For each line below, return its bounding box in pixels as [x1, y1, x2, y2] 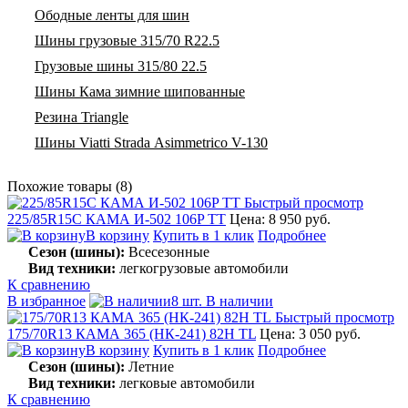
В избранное [7, 292, 86, 309]
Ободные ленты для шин [35, 6, 189, 23]
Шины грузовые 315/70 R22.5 [35, 32, 219, 48]
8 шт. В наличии [171, 292, 273, 309]
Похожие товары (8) [7, 178, 132, 194]
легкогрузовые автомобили [116, 260, 289, 276]
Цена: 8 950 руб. [229, 210, 331, 227]
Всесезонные [125, 243, 209, 260]
